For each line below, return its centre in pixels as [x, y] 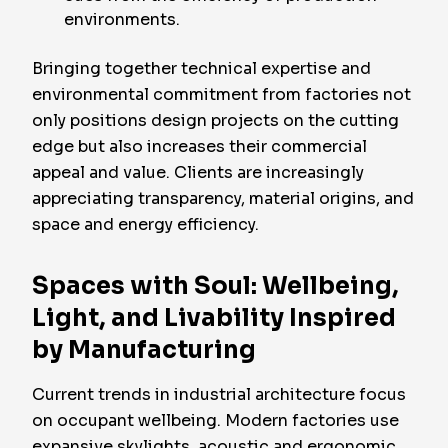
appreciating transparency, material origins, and [223, 198]
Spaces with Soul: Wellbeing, [215, 286]
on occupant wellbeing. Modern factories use [215, 420]
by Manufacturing [144, 350]
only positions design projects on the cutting [215, 120]
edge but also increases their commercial [199, 146]
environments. [122, 19]
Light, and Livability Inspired [214, 318]
